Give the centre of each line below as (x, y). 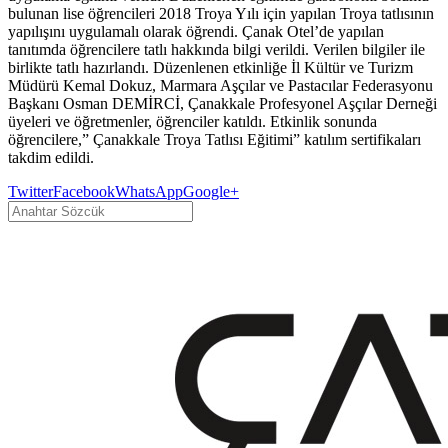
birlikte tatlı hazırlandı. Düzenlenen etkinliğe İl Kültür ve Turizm (210, 67)
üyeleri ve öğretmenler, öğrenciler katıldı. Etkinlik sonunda (192, 121)
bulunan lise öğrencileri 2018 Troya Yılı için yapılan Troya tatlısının (221, 13)
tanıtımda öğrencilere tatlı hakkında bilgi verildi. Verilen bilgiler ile (216, 49)
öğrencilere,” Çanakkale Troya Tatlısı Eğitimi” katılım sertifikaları (214, 139)
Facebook (84, 191)
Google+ (211, 191)
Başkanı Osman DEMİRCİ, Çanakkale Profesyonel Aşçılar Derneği (222, 103)
